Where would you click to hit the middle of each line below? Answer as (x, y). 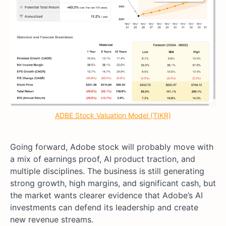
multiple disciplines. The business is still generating (107, 171)
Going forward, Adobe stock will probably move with (112, 147)
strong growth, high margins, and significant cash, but (113, 183)
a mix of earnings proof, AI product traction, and (103, 159)
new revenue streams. (52, 219)
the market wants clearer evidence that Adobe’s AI (106, 195)
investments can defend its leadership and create (104, 207)
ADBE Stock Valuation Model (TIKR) (113, 115)
